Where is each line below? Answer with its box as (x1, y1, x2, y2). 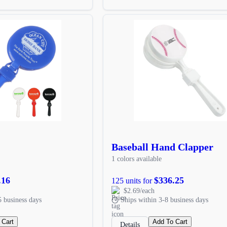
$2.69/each (123, 186, 155, 195)
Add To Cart (152, 217, 187, 225)
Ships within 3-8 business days (120, 196, 208, 204)
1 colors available (111, 155, 162, 163)
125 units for (111, 176, 154, 185)
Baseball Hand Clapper (111, 141, 213, 153)
